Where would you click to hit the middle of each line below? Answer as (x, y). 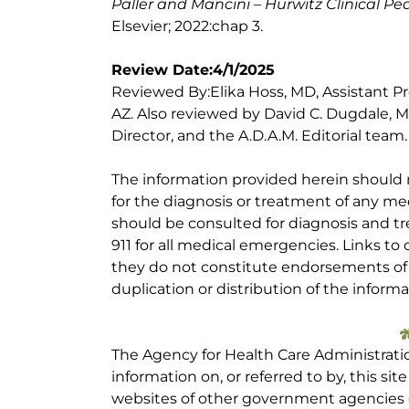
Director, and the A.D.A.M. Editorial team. (259, 136)
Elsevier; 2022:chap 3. (187, 26)
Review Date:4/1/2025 (193, 70)
